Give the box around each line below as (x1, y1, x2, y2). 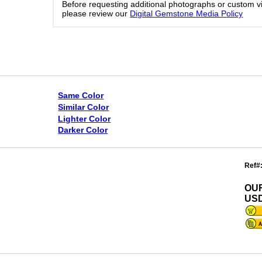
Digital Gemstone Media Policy (130, 8, 243, 18)
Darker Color (58, 125, 108, 135)
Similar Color (58, 102, 109, 112)
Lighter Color (58, 113, 111, 123)
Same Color (58, 90, 104, 100)
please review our (62, 8, 130, 18)
